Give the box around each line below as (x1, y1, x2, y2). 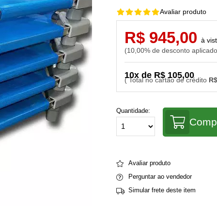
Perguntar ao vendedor (128, 172, 192, 180)
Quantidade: (116, 107, 150, 114)
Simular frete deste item (128, 186, 196, 194)
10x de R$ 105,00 (124, 70, 194, 80)
